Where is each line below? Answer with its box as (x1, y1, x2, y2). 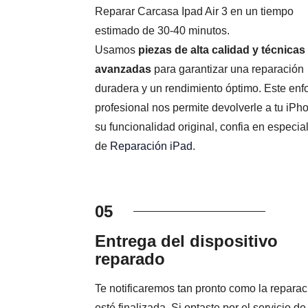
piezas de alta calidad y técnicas (137, 44, 305, 56)
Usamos (94, 44, 138, 56)
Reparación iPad (109, 140, 192, 153)
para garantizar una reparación (151, 63, 304, 76)
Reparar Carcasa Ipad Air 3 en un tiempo (94, 5, 294, 18)
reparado (94, 250, 165, 269)
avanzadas (94, 63, 151, 76)
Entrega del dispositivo (94, 232, 278, 251)
